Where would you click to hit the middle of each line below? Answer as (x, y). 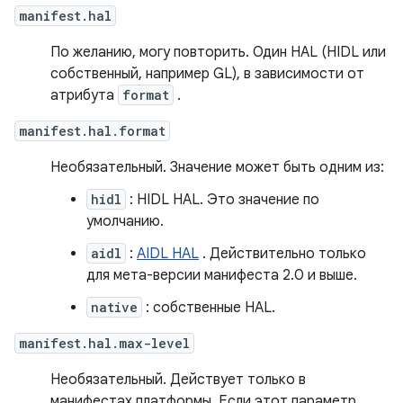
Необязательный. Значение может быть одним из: (217, 167)
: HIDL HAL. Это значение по (223, 200)
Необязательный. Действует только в (178, 380)
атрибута (84, 95)
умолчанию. (125, 221)
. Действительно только (282, 254)
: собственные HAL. (209, 308)
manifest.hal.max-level (104, 343)
